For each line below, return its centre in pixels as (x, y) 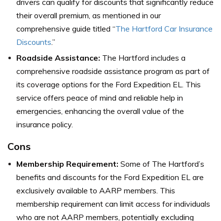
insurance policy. (45, 124)
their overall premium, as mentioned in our (89, 15)
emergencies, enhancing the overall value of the (100, 111)
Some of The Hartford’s (161, 164)
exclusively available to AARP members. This (96, 190)
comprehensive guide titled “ (66, 28)
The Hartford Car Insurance (164, 28)
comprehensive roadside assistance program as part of (113, 71)
